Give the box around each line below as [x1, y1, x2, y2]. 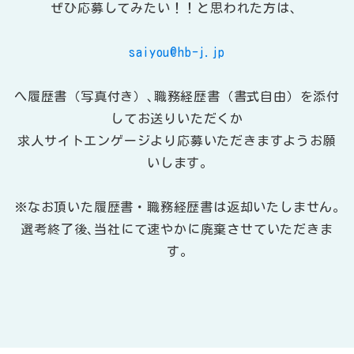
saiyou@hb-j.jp [129, 46, 225, 59]
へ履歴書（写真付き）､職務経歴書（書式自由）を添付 [14, 90, 340, 104]
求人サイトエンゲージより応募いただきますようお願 [17, 134, 337, 148]
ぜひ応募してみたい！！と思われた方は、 [51, 2, 303, 15]
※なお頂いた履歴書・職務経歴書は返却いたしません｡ [14, 201, 340, 214]
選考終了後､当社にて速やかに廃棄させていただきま [21, 223, 333, 236]
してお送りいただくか [111, 112, 243, 126]
